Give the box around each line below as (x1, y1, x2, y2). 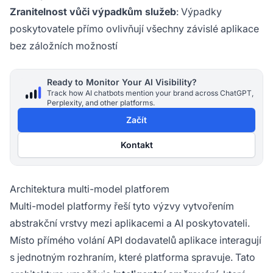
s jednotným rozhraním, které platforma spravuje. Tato (10, 251, 255, 263)
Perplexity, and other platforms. (47, 98, 155, 107)
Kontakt (120, 140, 153, 150)
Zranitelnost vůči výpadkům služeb (10, 5, 176, 18)
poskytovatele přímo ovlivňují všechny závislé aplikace (10, 23, 259, 35)
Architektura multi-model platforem (10, 183, 169, 195)
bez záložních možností (10, 40, 118, 52)
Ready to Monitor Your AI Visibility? (47, 77, 197, 87)
